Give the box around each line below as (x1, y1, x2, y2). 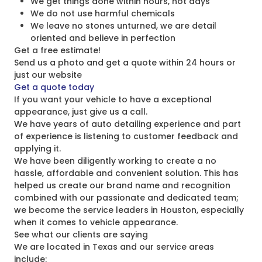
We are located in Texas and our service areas (14, 241, 214, 253)
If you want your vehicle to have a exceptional (14, 94, 212, 105)
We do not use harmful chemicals (30, 8, 175, 19)
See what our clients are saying (14, 229, 148, 240)
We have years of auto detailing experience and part (14, 118, 241, 130)
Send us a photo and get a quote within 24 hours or (14, 57, 236, 68)
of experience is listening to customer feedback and (14, 130, 238, 142)
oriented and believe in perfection (30, 32, 175, 44)
